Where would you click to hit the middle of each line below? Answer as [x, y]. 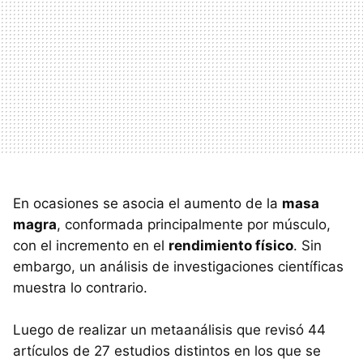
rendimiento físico [231, 246]
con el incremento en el [91, 246]
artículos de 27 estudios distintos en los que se [167, 351]
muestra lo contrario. [80, 288]
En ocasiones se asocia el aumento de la [147, 203]
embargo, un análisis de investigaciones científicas [178, 267]
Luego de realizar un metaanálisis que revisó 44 [169, 330]
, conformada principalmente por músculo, [194, 224]
